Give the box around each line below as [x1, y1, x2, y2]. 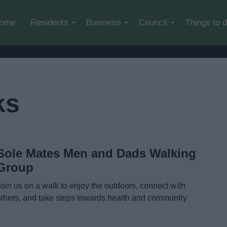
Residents [30, 18, 68, 27]
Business [86, 18, 121, 27]
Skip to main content [112, 6, 186, 15]
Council [139, 18, 167, 27]
